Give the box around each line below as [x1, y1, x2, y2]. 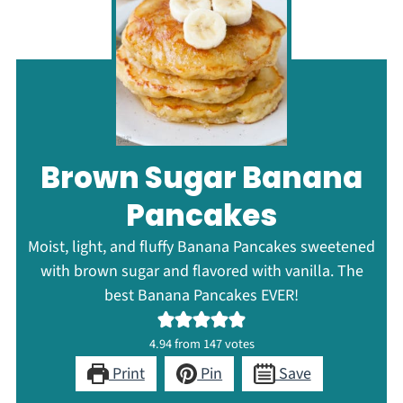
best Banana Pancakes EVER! [104, 284, 299, 308]
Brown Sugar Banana [40, 157, 363, 199]
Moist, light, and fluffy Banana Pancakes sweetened [28, 236, 375, 259]
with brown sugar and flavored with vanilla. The [40, 260, 363, 283]
